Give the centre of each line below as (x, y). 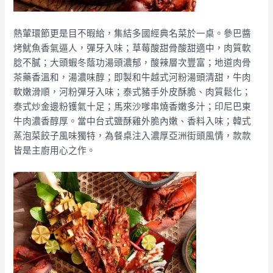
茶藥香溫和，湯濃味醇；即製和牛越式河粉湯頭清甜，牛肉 (133, 77)
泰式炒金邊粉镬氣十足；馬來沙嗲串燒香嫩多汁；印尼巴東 (133, 106)
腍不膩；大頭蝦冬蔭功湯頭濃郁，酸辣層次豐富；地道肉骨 (133, 62)
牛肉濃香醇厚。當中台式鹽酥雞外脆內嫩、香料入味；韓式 (133, 121)
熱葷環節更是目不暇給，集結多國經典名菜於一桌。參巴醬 (133, 33)
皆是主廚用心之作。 (55, 150)
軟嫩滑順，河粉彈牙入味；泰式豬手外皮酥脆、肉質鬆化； (133, 91)
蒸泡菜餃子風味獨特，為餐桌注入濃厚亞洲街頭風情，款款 (133, 135)
